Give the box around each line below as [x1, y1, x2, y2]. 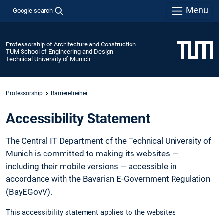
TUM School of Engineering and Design [6, 47, 113, 55]
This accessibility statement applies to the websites [6, 207, 176, 217]
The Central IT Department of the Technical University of [6, 136, 211, 146]
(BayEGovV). [6, 187, 52, 197]
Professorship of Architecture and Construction [6, 40, 136, 48]
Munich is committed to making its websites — [6, 149, 178, 159]
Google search [12, 6, 53, 14]
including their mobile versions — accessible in [6, 161, 176, 172]
